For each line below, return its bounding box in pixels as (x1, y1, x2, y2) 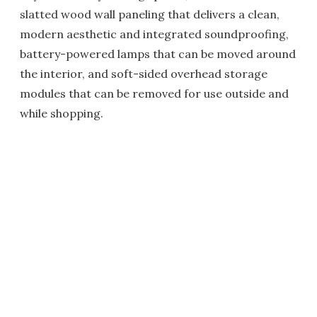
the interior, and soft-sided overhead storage (20, 67, 267, 81)
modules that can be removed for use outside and (20, 86, 289, 101)
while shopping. (20, 106, 103, 121)
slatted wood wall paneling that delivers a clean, (20, 7, 279, 22)
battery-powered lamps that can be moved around (20, 47, 296, 62)
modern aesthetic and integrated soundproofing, (20, 27, 289, 42)
